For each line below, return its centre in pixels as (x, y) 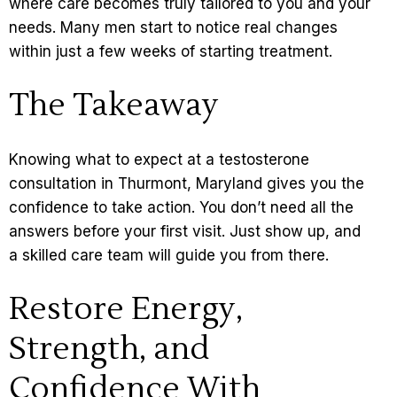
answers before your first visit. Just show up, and (185, 232)
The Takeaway (114, 106)
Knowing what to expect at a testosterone (159, 160)
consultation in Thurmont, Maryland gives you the (187, 184)
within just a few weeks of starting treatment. (171, 52)
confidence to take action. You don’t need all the (181, 208)
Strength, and (109, 350)
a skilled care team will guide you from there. (169, 256)
